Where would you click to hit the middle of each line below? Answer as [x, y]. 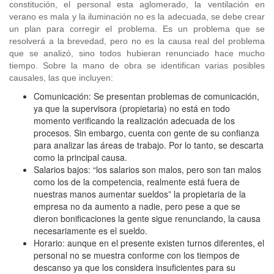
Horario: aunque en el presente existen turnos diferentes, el [149, 243]
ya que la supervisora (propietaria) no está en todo [132, 108]
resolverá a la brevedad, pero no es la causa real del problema [137, 41]
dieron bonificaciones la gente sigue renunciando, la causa [147, 218]
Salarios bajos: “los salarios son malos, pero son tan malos [147, 169]
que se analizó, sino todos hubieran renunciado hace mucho [137, 53]
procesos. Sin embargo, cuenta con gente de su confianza [146, 133]
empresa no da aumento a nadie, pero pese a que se [137, 206]
